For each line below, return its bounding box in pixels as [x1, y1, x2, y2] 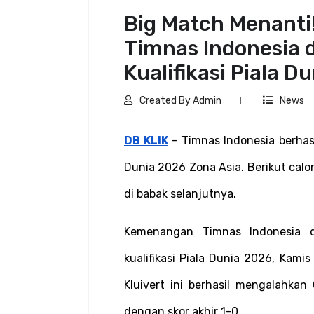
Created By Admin [139, 94, 221, 107]
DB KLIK [124, 133, 168, 147]
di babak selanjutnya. [124, 186, 236, 200]
